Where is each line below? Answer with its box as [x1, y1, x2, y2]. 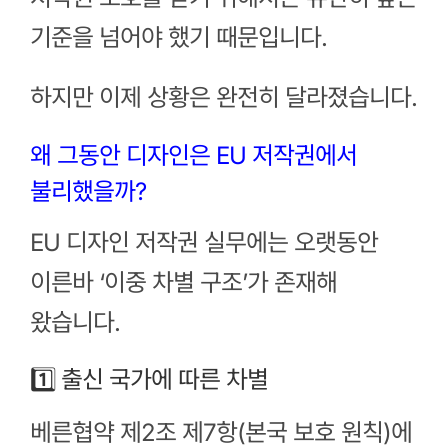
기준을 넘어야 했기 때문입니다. [29, 23, 327, 53]
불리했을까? [29, 177, 146, 207]
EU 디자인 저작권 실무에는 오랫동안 [29, 227, 378, 257]
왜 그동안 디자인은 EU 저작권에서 [29, 141, 357, 171]
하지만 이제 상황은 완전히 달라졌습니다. [29, 83, 417, 113]
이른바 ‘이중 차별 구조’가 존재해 [29, 267, 337, 297]
